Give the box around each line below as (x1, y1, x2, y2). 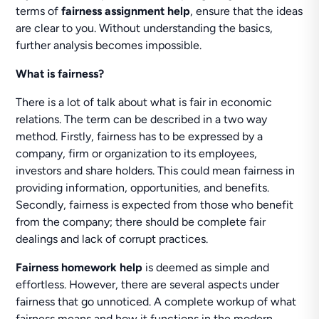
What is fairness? (16, 67, 105, 80)
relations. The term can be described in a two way (16, 113, 268, 126)
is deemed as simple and (145, 261, 270, 274)
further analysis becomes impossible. (16, 38, 202, 52)
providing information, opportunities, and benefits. (16, 181, 270, 194)
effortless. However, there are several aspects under (16, 278, 280, 291)
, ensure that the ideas (190, 4, 303, 18)
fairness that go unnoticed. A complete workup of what (16, 295, 297, 308)
